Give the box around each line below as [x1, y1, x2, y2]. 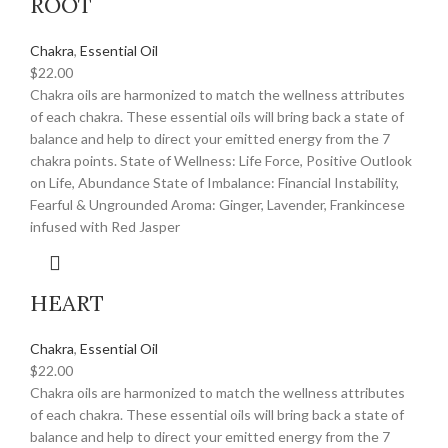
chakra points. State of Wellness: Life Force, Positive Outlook [30, 152, 412, 170]
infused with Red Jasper [30, 218, 180, 236]
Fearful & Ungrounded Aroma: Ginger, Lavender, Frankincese [30, 196, 405, 214]
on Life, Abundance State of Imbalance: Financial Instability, [30, 174, 399, 192]
